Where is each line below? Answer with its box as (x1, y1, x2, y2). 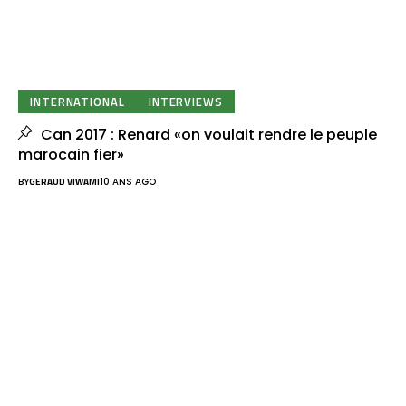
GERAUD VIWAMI (29, 175, 100, 189)
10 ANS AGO (100, 175, 156, 189)
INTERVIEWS (148, 92, 223, 111)
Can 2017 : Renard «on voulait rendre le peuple (36, 124, 377, 146)
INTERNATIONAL (30, 92, 125, 111)
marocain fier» (18, 144, 124, 166)
